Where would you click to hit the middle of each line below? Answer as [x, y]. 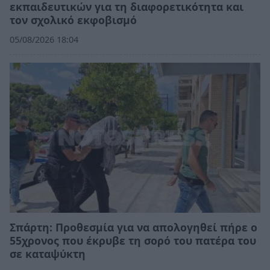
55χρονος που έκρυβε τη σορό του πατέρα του [133, 241]
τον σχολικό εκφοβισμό [73, 20]
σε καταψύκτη [48, 254]
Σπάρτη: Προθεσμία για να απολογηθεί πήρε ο [133, 228]
